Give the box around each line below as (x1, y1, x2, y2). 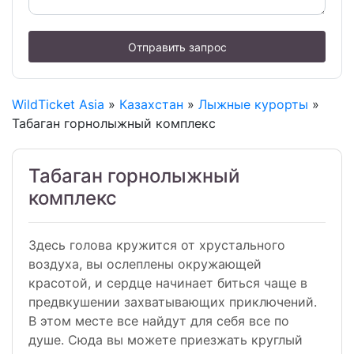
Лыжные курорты (198, 96, 308, 113)
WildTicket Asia (12, 96, 104, 113)
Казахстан (119, 96, 183, 113)
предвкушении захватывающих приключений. (28, 294, 317, 311)
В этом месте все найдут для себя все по (28, 313, 289, 330)
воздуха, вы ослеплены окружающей (28, 256, 262, 273)
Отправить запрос (127, 40, 227, 54)
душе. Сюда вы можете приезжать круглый (28, 332, 303, 348)
